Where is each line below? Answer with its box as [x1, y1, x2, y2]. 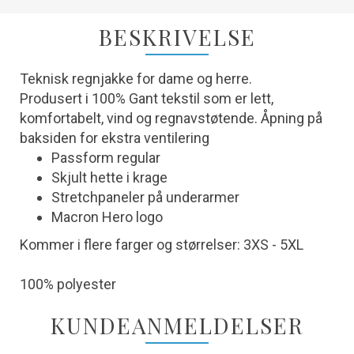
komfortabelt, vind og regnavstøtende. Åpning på [20, 110, 322, 126]
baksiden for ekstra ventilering [20, 130, 209, 146]
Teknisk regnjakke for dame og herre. [20, 70, 252, 87]
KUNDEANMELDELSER [50, 311, 304, 340]
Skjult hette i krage [51, 169, 168, 186]
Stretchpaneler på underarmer [51, 189, 239, 205]
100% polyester [20, 276, 116, 292]
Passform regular [51, 149, 160, 166]
